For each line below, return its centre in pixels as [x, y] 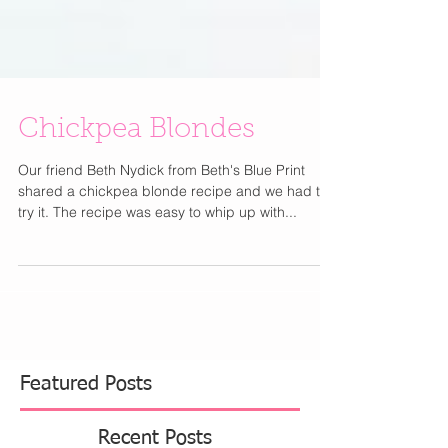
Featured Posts [86, 424]
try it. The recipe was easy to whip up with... [175, 252]
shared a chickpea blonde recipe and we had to [173, 231]
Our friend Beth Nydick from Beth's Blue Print [161, 210]
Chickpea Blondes [136, 170]
